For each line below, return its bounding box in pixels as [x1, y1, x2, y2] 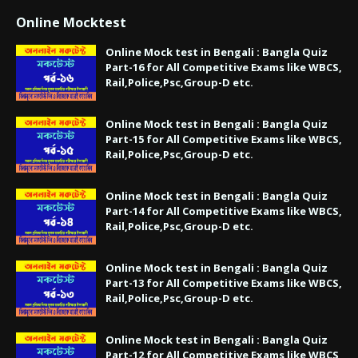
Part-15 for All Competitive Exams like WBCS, [105, 131, 342, 146]
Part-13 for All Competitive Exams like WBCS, [105, 275, 342, 290]
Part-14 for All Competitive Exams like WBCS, [105, 203, 342, 218]
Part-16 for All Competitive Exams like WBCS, [105, 59, 342, 74]
